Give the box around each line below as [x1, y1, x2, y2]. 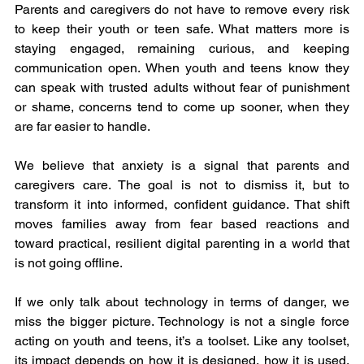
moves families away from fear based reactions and [15, 216, 349, 232]
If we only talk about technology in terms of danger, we [15, 294, 349, 310]
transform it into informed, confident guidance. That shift [15, 197, 349, 213]
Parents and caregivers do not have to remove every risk [15, 2, 349, 18]
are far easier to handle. [15, 119, 150, 135]
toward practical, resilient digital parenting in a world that [15, 236, 349, 252]
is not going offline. [15, 255, 123, 271]
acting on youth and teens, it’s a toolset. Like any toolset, [15, 333, 349, 349]
